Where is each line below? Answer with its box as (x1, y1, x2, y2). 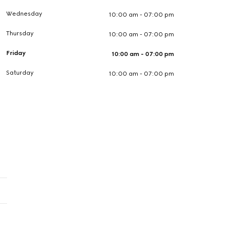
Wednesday (6, 10, 43, 17)
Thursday (6, 30, 34, 37)
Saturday (6, 69, 34, 76)
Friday (6, 49, 26, 56)
